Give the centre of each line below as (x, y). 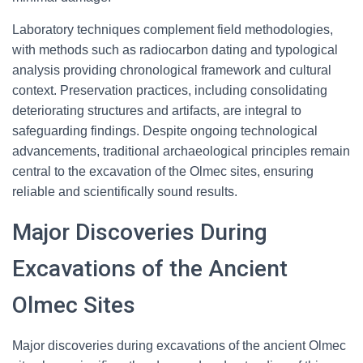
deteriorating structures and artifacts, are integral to (157, 111)
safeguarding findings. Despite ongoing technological (165, 131)
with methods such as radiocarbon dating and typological (175, 50)
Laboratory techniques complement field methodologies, (173, 30)
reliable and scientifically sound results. (125, 192)
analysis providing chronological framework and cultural (172, 70)
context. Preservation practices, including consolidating (170, 90)
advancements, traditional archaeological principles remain (181, 151)
